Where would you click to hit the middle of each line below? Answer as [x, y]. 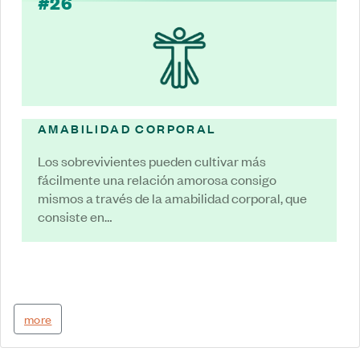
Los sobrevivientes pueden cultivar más [152, 160]
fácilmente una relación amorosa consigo [157, 179]
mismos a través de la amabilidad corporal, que [172, 197]
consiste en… [75, 216]
